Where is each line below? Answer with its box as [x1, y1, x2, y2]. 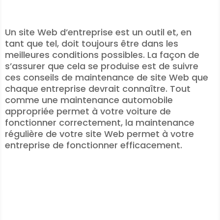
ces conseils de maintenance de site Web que [5, 71, 208, 83]
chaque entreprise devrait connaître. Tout [5, 82, 191, 95]
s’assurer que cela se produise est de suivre [5, 60, 198, 72]
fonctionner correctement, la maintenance [5, 116, 194, 129]
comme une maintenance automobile [5, 94, 173, 106]
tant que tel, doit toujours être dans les [5, 37, 178, 50]
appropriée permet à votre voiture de [5, 105, 171, 117]
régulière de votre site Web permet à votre [5, 128, 194, 140]
